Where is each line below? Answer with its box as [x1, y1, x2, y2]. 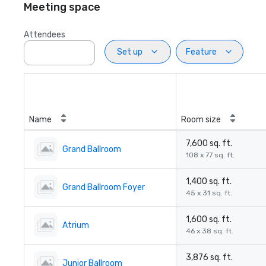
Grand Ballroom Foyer [62, 182, 145, 192]
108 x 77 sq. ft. [186, 151, 235, 159]
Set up [116, 46, 142, 57]
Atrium [62, 220, 89, 230]
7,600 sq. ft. [186, 138, 232, 148]
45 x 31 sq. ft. [186, 189, 232, 197]
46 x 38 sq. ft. [186, 227, 233, 235]
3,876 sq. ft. [186, 252, 233, 262]
